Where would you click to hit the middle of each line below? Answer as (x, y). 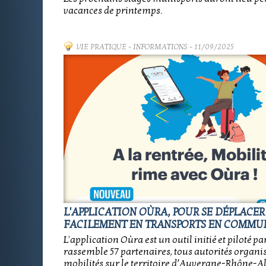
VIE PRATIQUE (102, 47)
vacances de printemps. (113, 11)
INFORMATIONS (160, 47)
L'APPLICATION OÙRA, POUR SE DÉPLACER (164, 212)
